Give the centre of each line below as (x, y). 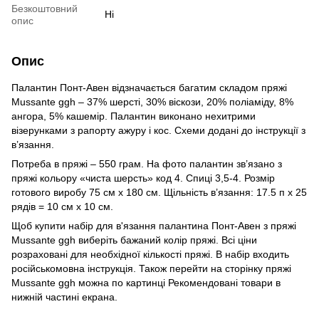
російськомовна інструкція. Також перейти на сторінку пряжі (151, 268)
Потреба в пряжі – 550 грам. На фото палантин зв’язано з (147, 163)
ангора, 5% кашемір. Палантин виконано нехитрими (134, 116)
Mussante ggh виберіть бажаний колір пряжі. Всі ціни (134, 240)
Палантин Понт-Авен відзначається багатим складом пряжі (149, 87)
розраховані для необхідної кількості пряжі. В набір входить (150, 254)
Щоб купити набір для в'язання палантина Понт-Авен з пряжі (154, 225)
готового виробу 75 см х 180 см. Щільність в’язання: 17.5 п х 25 (159, 192)
